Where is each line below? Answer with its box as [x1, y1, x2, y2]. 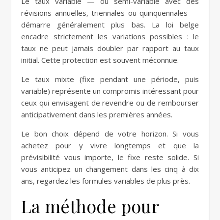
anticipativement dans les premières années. [21, 110, 172, 119]
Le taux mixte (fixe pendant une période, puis [21, 74, 199, 84]
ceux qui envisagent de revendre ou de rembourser [21, 98, 199, 108]
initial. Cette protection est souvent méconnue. [21, 55, 179, 65]
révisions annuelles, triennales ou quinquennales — [21, 8, 199, 18]
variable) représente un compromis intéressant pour [21, 86, 199, 96]
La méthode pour [21, 194, 159, 218]
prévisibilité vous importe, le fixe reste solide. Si [21, 152, 199, 162]
